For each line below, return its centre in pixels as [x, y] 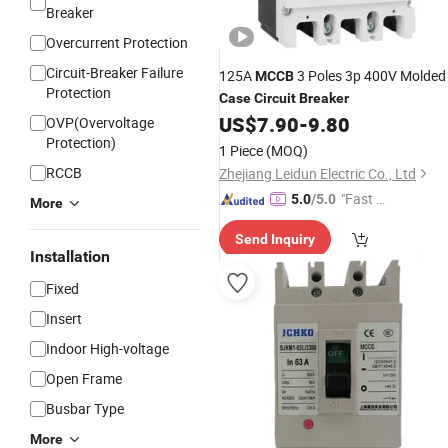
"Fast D [363, 198]
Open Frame [84, 378]
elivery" [362, 220]
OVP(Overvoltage [100, 122]
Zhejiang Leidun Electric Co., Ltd [317, 173]
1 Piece [241, 150]
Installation [70, 256]
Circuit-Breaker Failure [114, 72]
